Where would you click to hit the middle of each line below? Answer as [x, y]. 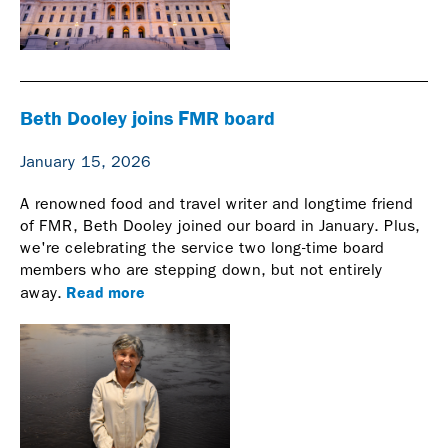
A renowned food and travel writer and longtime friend [216, 203]
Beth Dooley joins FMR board [147, 117]
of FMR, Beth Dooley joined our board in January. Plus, [220, 225]
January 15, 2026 [85, 161]
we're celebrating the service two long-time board [202, 247]
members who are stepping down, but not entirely [201, 269]
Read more [103, 291]
